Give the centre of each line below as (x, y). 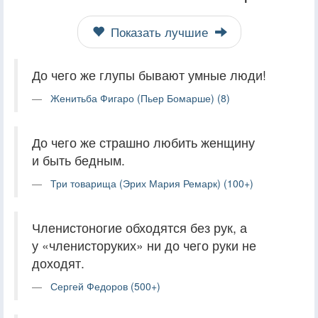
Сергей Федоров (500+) (105, 286)
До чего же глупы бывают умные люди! (149, 75)
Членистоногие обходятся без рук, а (139, 227)
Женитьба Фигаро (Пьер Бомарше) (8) (140, 98)
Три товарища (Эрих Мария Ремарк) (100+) (152, 183)
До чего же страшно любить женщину (143, 142)
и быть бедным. (78, 160)
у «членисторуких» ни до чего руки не (144, 245)
